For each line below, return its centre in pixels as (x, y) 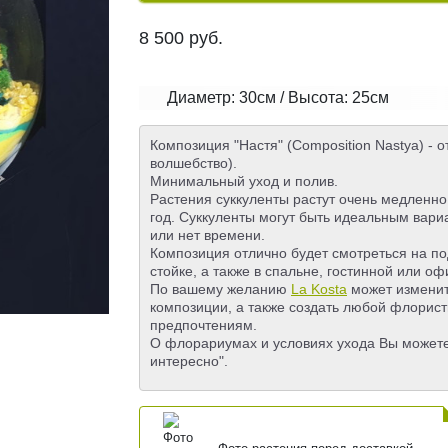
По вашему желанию (220, 289)
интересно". (189, 361)
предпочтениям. (203, 325)
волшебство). (193, 163)
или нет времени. (207, 235)
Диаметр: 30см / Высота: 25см (278, 98)
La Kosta (319, 289)
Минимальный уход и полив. (244, 181)
